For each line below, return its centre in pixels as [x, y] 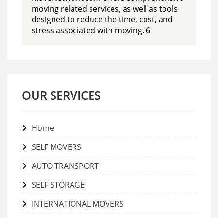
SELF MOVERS [56, 147]
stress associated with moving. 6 [91, 30]
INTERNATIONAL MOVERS [78, 204]
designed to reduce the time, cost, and [102, 19]
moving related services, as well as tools [105, 9]
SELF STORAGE [58, 185]
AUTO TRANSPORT [65, 166]
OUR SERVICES [61, 95]
